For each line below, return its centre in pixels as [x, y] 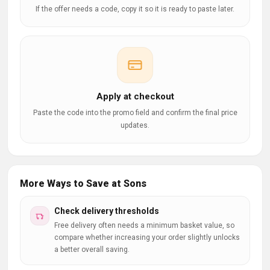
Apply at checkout [135, 96]
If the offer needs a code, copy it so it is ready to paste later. [135, 9]
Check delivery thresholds [107, 211]
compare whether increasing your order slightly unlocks [147, 237]
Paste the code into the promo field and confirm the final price [135, 113]
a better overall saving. [92, 250]
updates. [135, 125]
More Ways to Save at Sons [83, 184]
